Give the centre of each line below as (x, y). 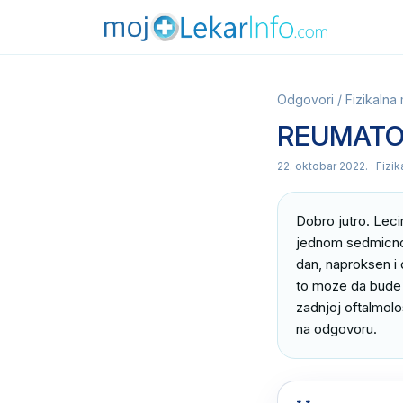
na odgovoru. (336, 329)
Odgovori (305, 99)
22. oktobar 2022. (322, 166)
